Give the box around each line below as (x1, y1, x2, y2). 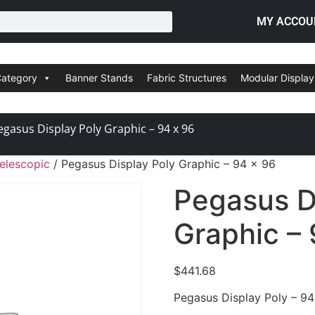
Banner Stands (65, 71, 133, 84)
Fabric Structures (147, 71, 226, 84)
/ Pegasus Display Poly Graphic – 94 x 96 (50, 156, 276, 171)
